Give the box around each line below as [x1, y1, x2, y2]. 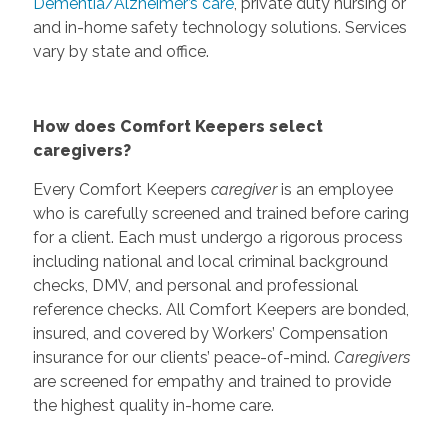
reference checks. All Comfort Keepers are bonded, [32, 299, 409, 319]
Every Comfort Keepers [32, 179, 211, 199]
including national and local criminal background [32, 251, 388, 271]
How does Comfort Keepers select [32, 116, 323, 136]
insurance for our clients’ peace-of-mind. [32, 347, 334, 367]
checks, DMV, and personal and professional [32, 275, 358, 295]
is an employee [276, 179, 393, 199]
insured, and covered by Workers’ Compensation [32, 323, 388, 343]
